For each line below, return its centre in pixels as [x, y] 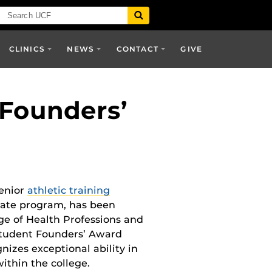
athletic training [68, 190]
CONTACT [138, 49]
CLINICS [27, 49]
